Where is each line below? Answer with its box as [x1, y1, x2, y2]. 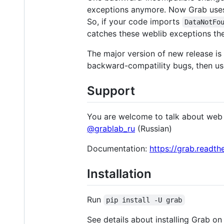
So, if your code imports [87, 16, 182, 26]
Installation [87, 166, 151, 181]
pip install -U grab [106, 196, 182, 204]
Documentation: [87, 143, 149, 153]
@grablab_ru [87, 123, 135, 133]
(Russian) [135, 123, 172, 133]
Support [87, 83, 135, 98]
